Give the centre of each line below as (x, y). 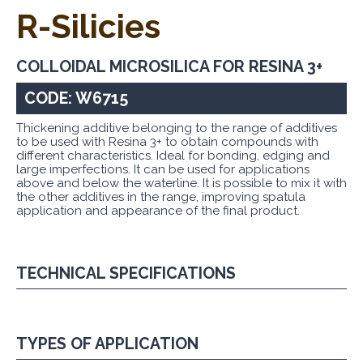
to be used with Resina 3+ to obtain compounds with (167, 142)
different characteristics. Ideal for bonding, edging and (173, 156)
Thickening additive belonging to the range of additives (177, 128)
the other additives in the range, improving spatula (161, 197)
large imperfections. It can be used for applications (163, 170)
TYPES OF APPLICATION (107, 344)
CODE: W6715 (76, 98)
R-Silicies (88, 26)
